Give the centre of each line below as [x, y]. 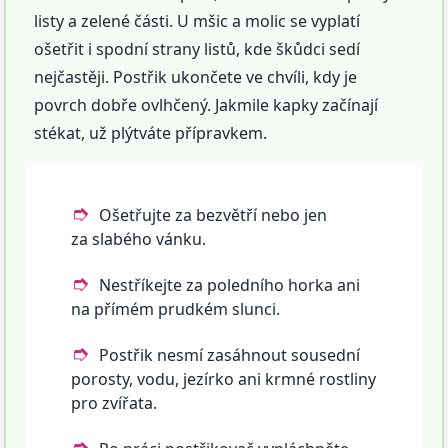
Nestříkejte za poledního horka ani [230, 285]
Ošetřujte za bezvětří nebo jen [213, 215]
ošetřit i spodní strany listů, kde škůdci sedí [197, 49]
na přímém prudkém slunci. [176, 309]
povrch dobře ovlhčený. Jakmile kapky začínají [206, 105]
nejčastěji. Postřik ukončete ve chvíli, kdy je [196, 77]
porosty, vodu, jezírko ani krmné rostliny [224, 379]
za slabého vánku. [139, 239]
